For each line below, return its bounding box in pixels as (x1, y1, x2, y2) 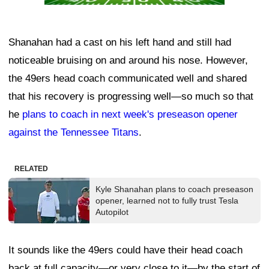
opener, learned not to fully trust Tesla (95, 195, 238, 205)
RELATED (14, 164, 48, 173)
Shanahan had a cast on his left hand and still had (8, 36, 231, 48)
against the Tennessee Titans (8, 126, 139, 138)
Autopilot (95, 207, 128, 217)
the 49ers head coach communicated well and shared (8, 72, 247, 84)
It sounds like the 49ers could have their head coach (8, 244, 243, 256)
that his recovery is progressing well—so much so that (8, 90, 253, 102)
